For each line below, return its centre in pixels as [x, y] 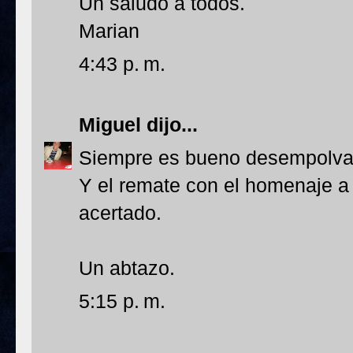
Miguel [110, 124]
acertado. [120, 213]
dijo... [169, 124]
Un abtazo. [127, 268]
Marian [109, 31]
